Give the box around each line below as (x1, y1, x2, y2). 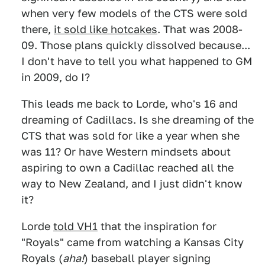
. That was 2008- (157, 23, 243, 35)
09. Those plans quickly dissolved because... (21, 39, 250, 51)
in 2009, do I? (21, 71, 90, 83)
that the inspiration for (98, 220, 216, 232)
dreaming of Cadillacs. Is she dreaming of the (21, 114, 254, 126)
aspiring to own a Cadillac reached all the (21, 161, 234, 174)
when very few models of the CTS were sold (21, 7, 247, 20)
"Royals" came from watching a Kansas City (21, 236, 244, 248)
